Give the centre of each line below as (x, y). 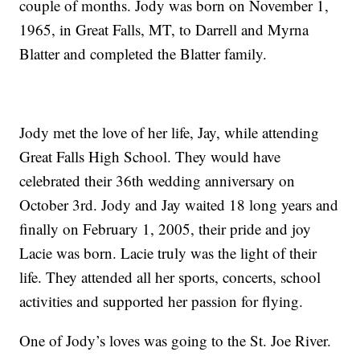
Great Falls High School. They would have (150, 157)
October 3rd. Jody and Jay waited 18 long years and (179, 205)
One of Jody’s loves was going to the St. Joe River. (176, 341)
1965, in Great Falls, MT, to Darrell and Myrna (164, 30)
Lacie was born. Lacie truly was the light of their (168, 253)
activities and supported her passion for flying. (162, 301)
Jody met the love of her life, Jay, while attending (170, 133)
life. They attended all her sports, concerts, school (170, 277)
